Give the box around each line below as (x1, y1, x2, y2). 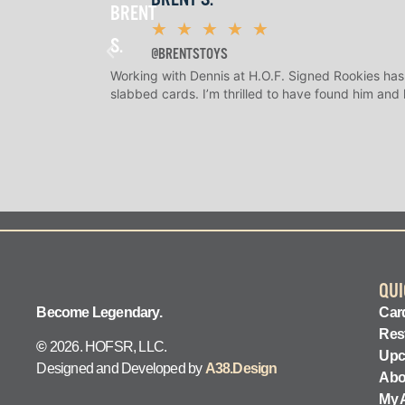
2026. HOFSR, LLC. (46, 339, 167, 355)
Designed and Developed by (36, 361, 205, 377)
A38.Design (204, 361, 278, 377)
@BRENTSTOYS (151, 44, 228, 63)
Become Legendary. (36, 304, 162, 320)
